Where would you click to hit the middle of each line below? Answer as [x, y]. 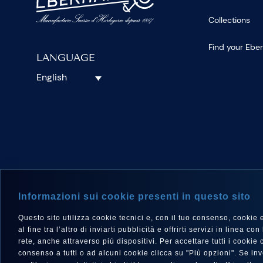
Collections [230, 20]
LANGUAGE [66, 59]
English [52, 77]
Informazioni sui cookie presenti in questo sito [134, 196]
